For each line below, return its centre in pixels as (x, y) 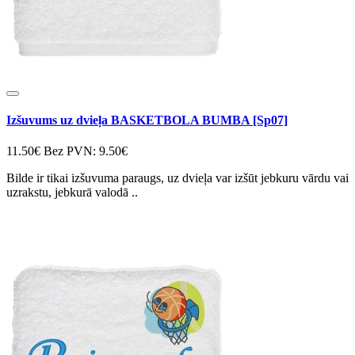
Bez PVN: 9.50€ (86, 151)
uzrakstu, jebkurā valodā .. (72, 193)
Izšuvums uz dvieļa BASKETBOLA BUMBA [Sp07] (147, 120)
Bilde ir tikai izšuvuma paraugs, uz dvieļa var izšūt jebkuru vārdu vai (177, 178)
